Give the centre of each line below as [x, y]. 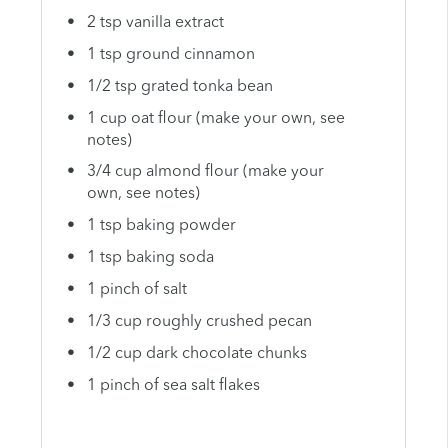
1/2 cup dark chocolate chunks [198, 353]
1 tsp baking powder [161, 226]
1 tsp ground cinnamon [170, 54]
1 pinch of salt [136, 289]
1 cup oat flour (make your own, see [215, 118]
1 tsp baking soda [150, 258]
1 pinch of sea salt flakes [173, 385]
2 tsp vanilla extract [155, 23]
